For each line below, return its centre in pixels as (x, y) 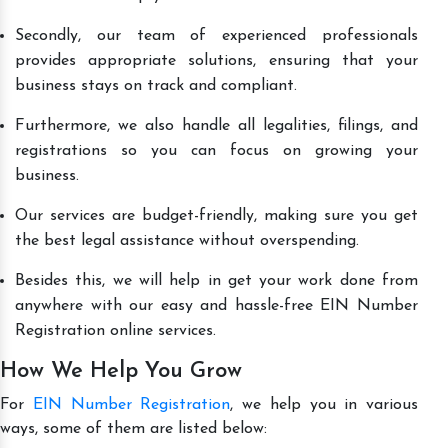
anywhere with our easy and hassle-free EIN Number (216, 305)
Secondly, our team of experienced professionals (216, 35)
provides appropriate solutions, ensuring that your (216, 60)
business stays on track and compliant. (156, 85)
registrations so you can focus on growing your (216, 150)
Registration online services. (115, 330)
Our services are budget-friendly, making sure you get (216, 215)
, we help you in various (324, 404)
